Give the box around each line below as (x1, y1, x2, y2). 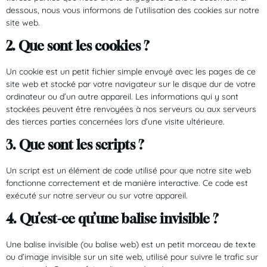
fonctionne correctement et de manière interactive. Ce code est (6, 177, 248, 188)
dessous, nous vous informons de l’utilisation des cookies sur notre (6, 4, 259, 15)
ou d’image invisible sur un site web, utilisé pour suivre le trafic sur (6, 251, 258, 262)
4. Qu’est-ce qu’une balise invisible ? (6, 210, 219, 226)
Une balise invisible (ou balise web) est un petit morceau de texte (6, 238, 256, 250)
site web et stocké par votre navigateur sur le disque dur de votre (6, 78, 256, 89)
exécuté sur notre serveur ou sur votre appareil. (6, 190, 188, 201)
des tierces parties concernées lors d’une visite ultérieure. (6, 116, 225, 127)
